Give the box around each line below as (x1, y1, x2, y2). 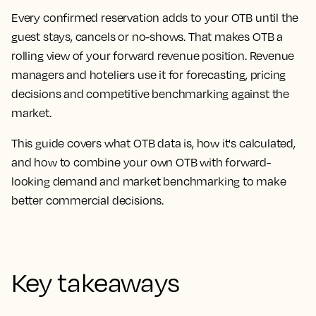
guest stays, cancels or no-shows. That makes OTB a (11, 30, 284, 44)
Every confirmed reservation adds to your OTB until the (11, 11, 299, 25)
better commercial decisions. (11, 193, 164, 207)
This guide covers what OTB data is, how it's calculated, (11, 136, 296, 150)
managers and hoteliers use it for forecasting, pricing (11, 68, 286, 82)
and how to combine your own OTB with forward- (11, 155, 271, 169)
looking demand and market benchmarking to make (11, 174, 286, 188)
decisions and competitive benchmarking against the (11, 87, 290, 101)
